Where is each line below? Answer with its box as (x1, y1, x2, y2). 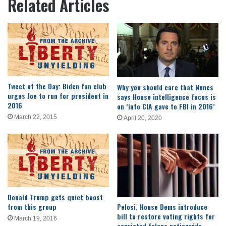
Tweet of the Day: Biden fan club (8, 80, 106, 91)
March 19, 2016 (14, 214, 57, 222)
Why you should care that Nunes (117, 82, 213, 93)
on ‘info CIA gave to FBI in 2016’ (117, 101, 215, 112)
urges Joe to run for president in (8, 90, 108, 101)
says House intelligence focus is (117, 91, 216, 102)
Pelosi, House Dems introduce (117, 201, 207, 212)
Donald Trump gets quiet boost (8, 191, 103, 202)
